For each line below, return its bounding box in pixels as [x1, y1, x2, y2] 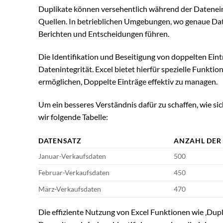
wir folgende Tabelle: [38, 112, 108, 122]
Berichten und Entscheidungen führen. [38, 29, 169, 39]
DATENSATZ [38, 136, 82, 145]
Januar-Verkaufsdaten [38, 151, 106, 160]
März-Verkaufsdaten [38, 184, 101, 193]
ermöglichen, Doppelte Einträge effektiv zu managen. [38, 77, 218, 87]
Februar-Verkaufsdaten [38, 168, 110, 177]
